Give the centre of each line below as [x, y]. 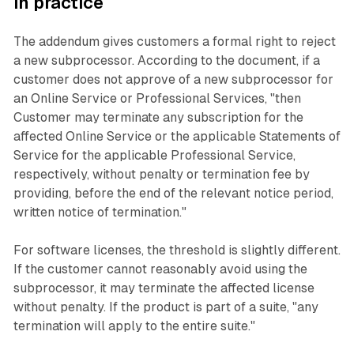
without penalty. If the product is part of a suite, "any [166, 307]
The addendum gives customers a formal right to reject [174, 42]
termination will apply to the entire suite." [134, 326]
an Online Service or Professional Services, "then [157, 99]
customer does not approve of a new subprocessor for [173, 80]
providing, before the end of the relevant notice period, [173, 194]
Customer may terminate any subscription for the [158, 118]
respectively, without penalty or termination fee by [161, 175]
